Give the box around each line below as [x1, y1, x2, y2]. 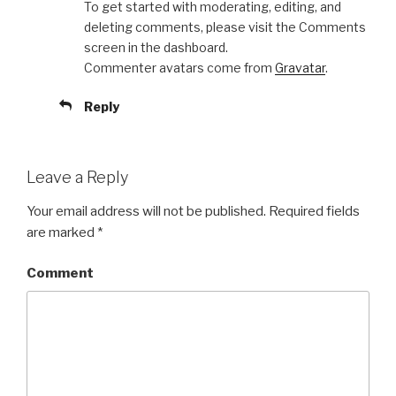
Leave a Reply [27, 168, 128, 187]
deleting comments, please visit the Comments [84, 19, 366, 35]
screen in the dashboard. [84, 40, 228, 56]
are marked [27, 224, 97, 240]
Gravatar [275, 60, 325, 76]
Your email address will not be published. [27, 202, 266, 219]
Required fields [266, 202, 360, 219]
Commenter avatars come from [84, 60, 275, 76]
